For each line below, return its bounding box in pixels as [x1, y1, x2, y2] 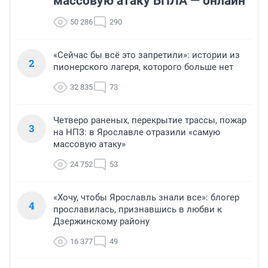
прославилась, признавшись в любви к [53, 203, 222, 215]
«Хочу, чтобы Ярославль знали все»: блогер [53, 191, 239, 203]
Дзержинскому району [53, 215, 150, 227]
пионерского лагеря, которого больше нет [53, 61, 233, 72]
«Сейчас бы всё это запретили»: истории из [53, 49, 240, 60]
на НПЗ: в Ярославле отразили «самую [53, 126, 220, 138]
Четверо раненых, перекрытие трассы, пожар [53, 114, 246, 126]
